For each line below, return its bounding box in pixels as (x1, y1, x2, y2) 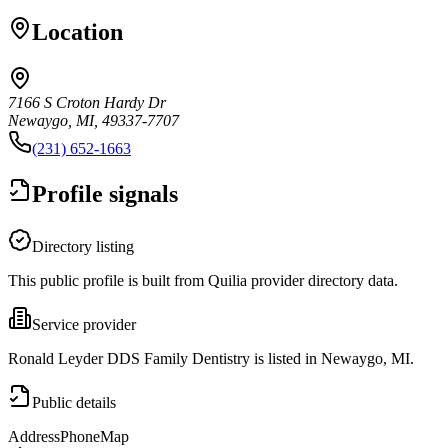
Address (8, 427, 60, 445)
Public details (32, 393, 116, 411)
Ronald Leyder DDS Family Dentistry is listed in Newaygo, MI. (8, 349, 414, 367)
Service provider (32, 315, 136, 333)
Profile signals (32, 180, 178, 207)
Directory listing (32, 237, 134, 255)
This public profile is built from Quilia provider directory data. (8, 271, 398, 289)
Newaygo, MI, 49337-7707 (8, 111, 179, 129)
